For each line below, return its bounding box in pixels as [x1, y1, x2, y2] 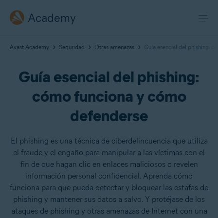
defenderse [70, 106, 148, 125]
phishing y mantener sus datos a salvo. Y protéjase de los [13, 195, 205, 204]
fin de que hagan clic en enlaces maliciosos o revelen [20, 160, 198, 169]
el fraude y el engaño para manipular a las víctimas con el [13, 148, 205, 157]
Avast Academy [10, 43, 49, 51]
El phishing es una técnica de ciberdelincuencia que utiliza [10, 136, 208, 145]
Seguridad [59, 43, 85, 51]
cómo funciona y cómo [32, 87, 186, 106]
